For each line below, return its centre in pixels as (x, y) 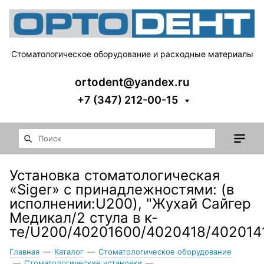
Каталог (69, 251)
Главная (24, 251)
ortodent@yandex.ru (132, 82)
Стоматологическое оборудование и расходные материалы (132, 54)
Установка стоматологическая (115, 175)
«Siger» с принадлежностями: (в (122, 189)
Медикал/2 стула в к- (84, 217)
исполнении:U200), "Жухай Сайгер (130, 203)
